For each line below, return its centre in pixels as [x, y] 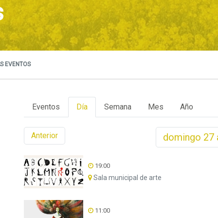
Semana [118, 107]
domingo [183, 137]
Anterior [45, 136]
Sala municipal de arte [127, 177]
